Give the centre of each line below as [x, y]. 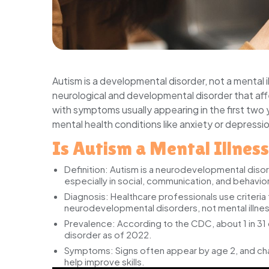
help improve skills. [104, 261]
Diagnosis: [86, 196]
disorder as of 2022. [108, 234]
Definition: [86, 169]
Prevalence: [90, 223]
